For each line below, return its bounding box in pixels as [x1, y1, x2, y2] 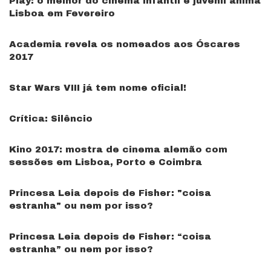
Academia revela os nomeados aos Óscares [9, 39, 240, 49]
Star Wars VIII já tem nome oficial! [9, 83, 186, 93]
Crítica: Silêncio [9, 114, 93, 123]
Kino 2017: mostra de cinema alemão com [9, 145, 227, 154]
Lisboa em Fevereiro [9, 8, 115, 18]
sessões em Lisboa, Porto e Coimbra [9, 157, 202, 167]
